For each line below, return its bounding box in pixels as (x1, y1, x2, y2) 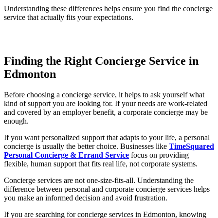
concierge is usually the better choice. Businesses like (4, 142, 169, 150)
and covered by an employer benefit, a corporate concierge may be (4, 108, 208, 116)
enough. (4, 116, 29, 125)
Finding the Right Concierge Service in (4, 54, 199, 67)
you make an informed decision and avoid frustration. (4, 193, 167, 202)
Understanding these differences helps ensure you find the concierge (4, 4, 213, 13)
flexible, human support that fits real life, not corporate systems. (4, 159, 198, 168)
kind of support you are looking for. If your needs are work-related (4, 99, 207, 108)
